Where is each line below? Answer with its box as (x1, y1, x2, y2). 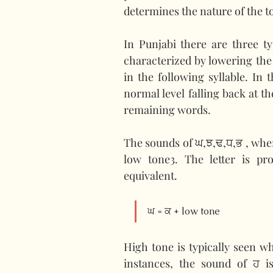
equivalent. (124, 168, 177, 183)
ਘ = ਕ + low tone (147, 205, 220, 218)
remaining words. (124, 102, 211, 117)
